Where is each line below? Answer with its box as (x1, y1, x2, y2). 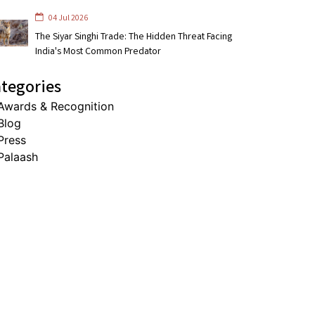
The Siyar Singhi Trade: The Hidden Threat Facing (34, 30, 232, 44)
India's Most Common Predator (34, 44, 161, 59)
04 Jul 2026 (46, 12, 88, 25)
